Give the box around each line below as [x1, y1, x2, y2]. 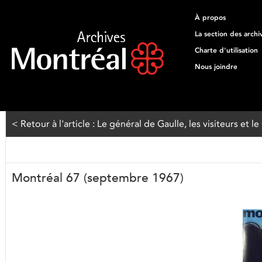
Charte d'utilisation [195, 46, 258, 54]
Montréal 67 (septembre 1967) [12, 170, 184, 185]
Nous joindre [195, 63, 237, 71]
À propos [195, 13, 226, 22]
